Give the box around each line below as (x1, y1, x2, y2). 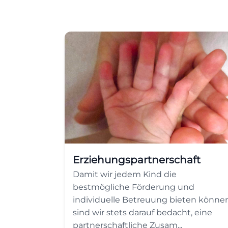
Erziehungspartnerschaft (73, 154, 201, 166)
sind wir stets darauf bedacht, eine (73, 208, 212, 217)
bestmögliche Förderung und (73, 182, 194, 192)
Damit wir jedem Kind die (73, 169, 177, 179)
